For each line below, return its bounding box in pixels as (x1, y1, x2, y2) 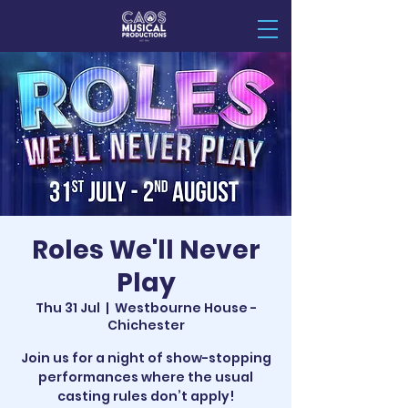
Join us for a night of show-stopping (20, 349, 271, 367)
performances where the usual (38, 368, 253, 386)
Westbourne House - (114, 299, 257, 317)
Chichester (107, 316, 185, 334)
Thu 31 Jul (35, 299, 100, 317)
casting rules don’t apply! (57, 387, 234, 405)
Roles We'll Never (31, 232, 260, 268)
